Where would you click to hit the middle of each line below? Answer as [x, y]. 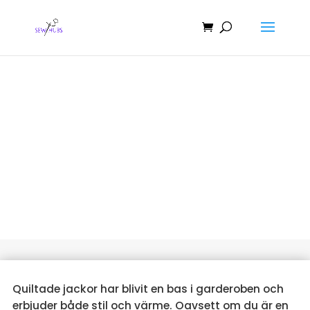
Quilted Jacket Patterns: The [155, 128]
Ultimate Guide [155, 158]
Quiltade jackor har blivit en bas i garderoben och [148, 289]
